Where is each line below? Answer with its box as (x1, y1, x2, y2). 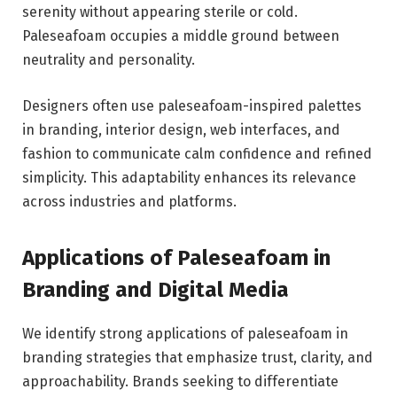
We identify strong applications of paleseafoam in (22, 325, 348, 343)
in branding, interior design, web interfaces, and (22, 121, 340, 138)
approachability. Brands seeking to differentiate (22, 373, 339, 391)
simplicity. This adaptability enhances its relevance (22, 168, 356, 186)
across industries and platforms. (22, 192, 237, 210)
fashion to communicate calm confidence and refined (22, 144, 372, 162)
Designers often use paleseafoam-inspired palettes (22, 97, 362, 114)
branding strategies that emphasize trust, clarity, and (22, 349, 373, 367)
